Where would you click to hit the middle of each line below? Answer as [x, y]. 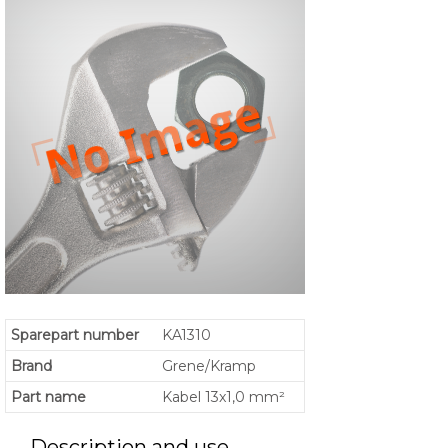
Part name [48, 397]
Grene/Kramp [209, 366]
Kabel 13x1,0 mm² [223, 397]
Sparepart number [75, 335]
